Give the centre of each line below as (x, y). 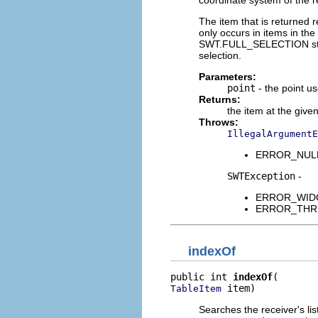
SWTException (261, 176)
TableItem (196, 289)
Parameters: (227, 76)
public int (202, 277)
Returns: (220, 99)
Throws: (219, 122)
